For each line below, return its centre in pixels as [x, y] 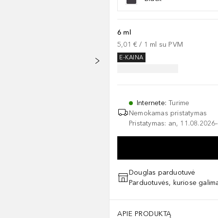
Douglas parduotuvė [162, 173]
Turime [179, 103]
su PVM [171, 45]
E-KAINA [131, 58]
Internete [151, 103]
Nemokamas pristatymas [168, 113]
